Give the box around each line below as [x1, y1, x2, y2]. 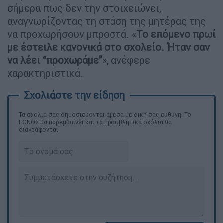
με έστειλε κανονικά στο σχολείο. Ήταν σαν [7, 40, 210, 53]
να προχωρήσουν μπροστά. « [7, 27, 136, 40]
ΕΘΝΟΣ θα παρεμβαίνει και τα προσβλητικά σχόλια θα [19, 118, 172, 126]
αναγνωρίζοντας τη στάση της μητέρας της [7, 14, 206, 27]
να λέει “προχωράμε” [7, 53, 102, 66]
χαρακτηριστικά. [7, 66, 83, 79]
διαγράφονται [19, 125, 58, 133]
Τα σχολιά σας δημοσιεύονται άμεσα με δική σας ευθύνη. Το [19, 111, 191, 118]
